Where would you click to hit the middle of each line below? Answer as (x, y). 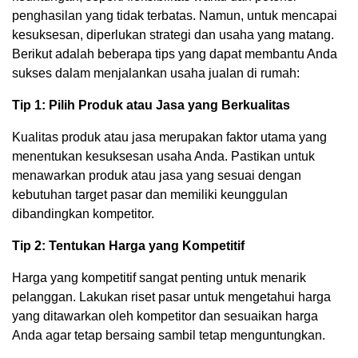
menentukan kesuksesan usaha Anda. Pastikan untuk (163, 156)
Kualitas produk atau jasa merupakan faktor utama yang (169, 137)
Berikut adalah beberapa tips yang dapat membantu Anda (175, 54)
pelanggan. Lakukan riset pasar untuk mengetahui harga (171, 296)
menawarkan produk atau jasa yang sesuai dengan (157, 175)
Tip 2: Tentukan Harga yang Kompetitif (128, 245)
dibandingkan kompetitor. (83, 213)
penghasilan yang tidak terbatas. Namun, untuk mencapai (175, 15)
